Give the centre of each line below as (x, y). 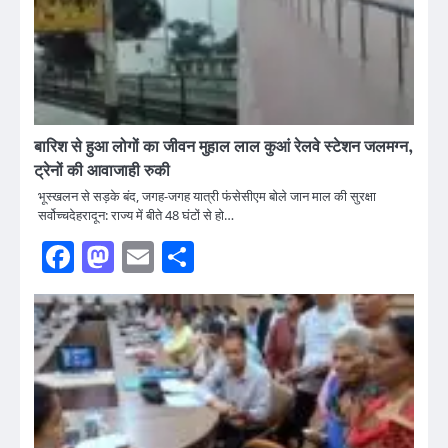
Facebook (136, 257)
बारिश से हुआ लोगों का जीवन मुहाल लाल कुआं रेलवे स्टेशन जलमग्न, (223, 147)
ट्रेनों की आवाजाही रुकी (102, 171)
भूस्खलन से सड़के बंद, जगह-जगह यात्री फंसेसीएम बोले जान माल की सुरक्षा (207, 196)
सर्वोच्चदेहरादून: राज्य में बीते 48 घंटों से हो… (136, 215)
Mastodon (177, 257)
